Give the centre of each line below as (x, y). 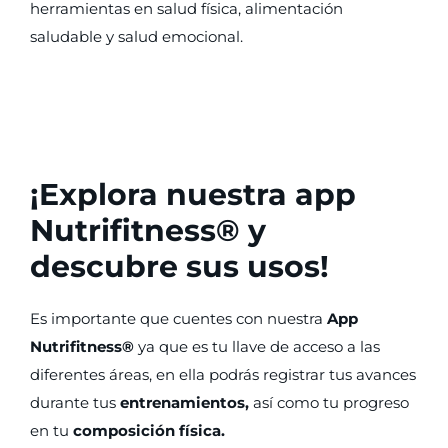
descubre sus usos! (179, 266)
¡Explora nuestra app (193, 194)
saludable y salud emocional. (136, 36)
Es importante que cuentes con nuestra (178, 318)
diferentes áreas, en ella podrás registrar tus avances (223, 374)
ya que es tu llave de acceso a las (257, 346)
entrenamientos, (184, 402)
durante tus (75, 402)
